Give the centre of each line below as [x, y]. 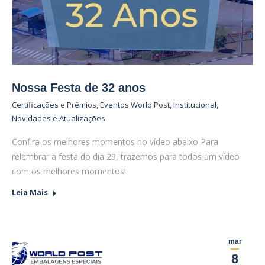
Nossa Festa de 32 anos [79, 88]
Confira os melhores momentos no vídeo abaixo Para [115, 142]
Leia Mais [30, 192]
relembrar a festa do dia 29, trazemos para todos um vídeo [126, 156]
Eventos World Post [135, 105]
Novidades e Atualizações [59, 118]
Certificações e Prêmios [54, 105]
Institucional [195, 105]
